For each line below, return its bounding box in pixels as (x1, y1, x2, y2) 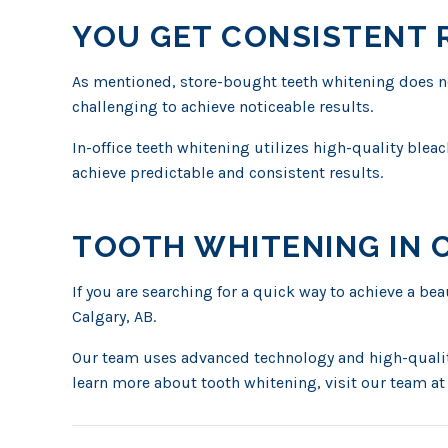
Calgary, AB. (72, 307, 156, 326)
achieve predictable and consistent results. (72, 163, 383, 182)
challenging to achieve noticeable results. (72, 97, 373, 116)
